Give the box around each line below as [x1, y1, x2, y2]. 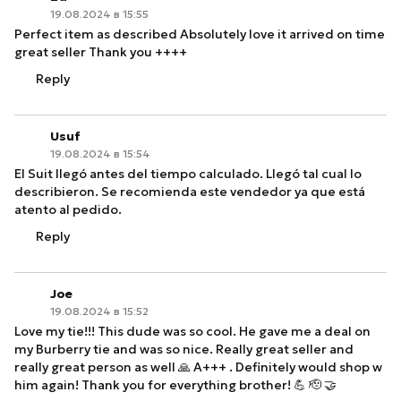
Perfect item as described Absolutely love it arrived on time [14, 26, 385, 42]
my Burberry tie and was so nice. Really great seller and [14, 341, 354, 357]
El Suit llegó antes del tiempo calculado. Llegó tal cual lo [14, 166, 362, 182]
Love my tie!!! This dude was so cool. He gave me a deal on [14, 323, 371, 339]
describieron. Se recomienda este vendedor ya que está [14, 183, 365, 200]
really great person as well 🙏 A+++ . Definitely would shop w [14, 359, 382, 375]
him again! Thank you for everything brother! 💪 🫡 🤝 [14, 377, 337, 393]
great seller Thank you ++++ [14, 44, 187, 60]
